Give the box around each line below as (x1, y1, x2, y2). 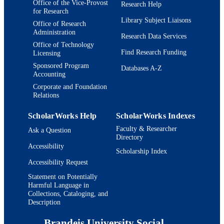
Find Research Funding (121, 48, 186, 56)
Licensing (33, 48, 60, 57)
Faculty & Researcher (116, 124, 177, 132)
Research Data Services (121, 32, 186, 40)
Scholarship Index (116, 147, 167, 155)
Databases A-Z (121, 64, 162, 72)
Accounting (33, 69, 65, 78)
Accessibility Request (28, 158, 88, 166)
